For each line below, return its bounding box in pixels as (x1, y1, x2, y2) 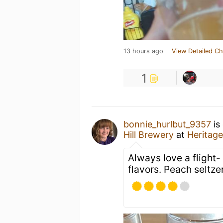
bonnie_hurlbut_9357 (123, 118, 211, 129)
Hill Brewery (123, 129, 174, 140)
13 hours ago (123, 47, 163, 55)
